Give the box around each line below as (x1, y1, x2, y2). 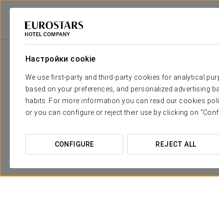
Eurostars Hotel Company (7, 31, 77, 39)
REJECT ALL (155, 140, 197, 148)
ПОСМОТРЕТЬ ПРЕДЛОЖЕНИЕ (48, 203, 182, 214)
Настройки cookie (25, 54, 96, 64)
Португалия (88, 31, 122, 39)
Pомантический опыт (57, 148, 173, 162)
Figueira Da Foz (132, 31, 175, 39)
